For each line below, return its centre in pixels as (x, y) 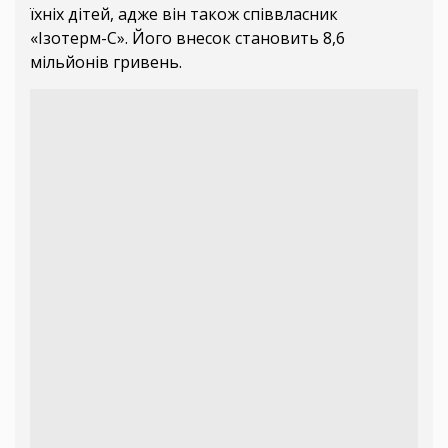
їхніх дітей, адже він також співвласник (184, 13)
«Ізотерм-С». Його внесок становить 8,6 (187, 37)
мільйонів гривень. (106, 61)
